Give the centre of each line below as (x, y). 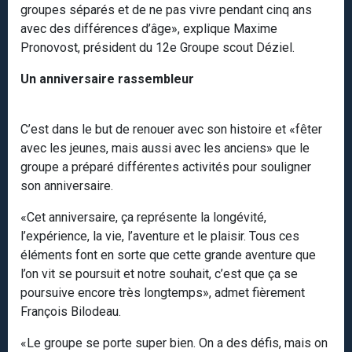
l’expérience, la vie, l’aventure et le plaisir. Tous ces (160, 236)
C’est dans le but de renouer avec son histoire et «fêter (171, 130)
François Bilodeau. (71, 312)
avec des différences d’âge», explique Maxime (149, 29)
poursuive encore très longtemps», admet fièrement (163, 293)
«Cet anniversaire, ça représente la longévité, (143, 218)
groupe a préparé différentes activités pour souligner (166, 167)
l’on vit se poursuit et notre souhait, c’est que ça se (159, 274)
